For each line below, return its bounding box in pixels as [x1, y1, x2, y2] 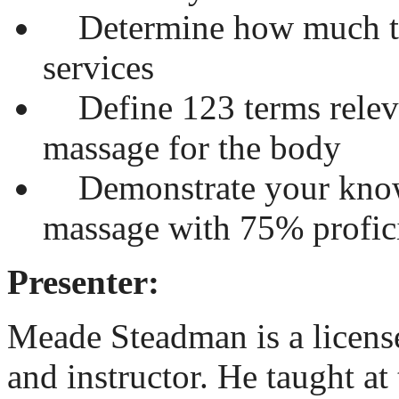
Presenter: [7, 262, 159, 301]
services [43, 47, 154, 86]
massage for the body [43, 127, 341, 167]
